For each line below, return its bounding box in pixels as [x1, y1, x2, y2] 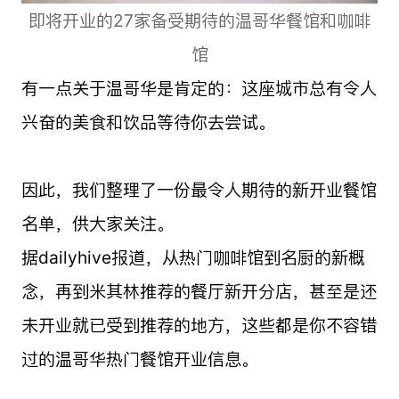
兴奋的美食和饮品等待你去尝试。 [20, 110, 275, 133]
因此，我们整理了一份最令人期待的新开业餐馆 [20, 178, 377, 200]
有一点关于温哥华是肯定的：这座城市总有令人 [20, 77, 377, 99]
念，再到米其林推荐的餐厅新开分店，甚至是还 [20, 280, 377, 302]
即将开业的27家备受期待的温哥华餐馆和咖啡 [28, 9, 370, 31]
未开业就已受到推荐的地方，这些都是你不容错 [20, 313, 377, 336]
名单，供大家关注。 [20, 212, 174, 234]
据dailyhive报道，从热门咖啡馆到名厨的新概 [20, 246, 365, 268]
